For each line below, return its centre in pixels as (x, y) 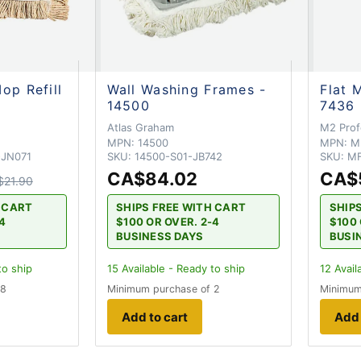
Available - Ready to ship (181, 269)
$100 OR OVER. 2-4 (168, 221)
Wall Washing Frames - (187, 89)
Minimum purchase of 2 (163, 289)
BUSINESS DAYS (160, 236)
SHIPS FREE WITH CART (181, 207)
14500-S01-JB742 (178, 156)
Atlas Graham (140, 127)
